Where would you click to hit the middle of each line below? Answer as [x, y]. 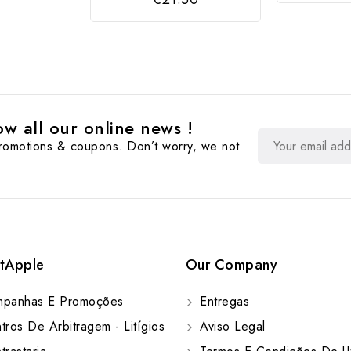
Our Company [232, 264]
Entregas [223, 301]
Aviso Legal [230, 326]
